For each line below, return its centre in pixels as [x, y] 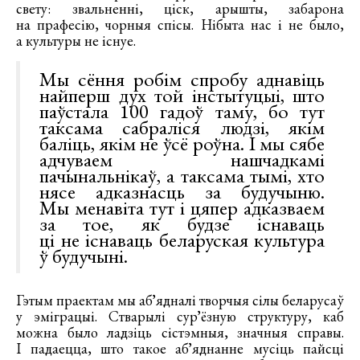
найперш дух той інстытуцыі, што [182, 95]
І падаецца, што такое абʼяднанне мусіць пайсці [180, 349]
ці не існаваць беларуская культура [182, 240]
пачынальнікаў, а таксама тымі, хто [182, 176]
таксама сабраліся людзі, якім [182, 127]
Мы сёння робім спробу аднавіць [182, 79]
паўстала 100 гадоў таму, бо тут [182, 111]
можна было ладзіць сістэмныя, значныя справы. [180, 333]
